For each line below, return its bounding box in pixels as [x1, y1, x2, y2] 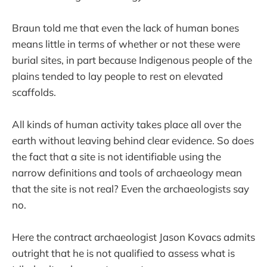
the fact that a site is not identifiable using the [12, 150, 221, 163]
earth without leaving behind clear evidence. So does [12, 133, 254, 147]
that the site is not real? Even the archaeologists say [12, 182, 249, 195]
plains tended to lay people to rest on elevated [12, 69, 223, 82]
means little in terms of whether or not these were [12, 37, 240, 50]
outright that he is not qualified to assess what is [12, 247, 235, 260]
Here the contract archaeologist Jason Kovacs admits [12, 231, 255, 244]
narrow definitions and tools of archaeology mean [12, 166, 242, 179]
